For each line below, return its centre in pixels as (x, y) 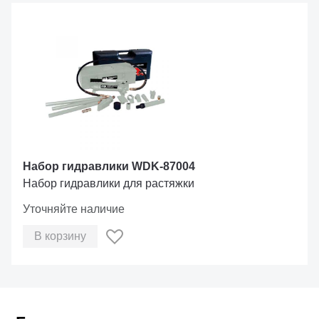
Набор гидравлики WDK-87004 (109, 166)
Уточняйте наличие (74, 209)
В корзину (60, 236)
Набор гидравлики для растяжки (109, 183)
